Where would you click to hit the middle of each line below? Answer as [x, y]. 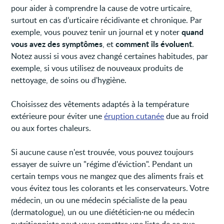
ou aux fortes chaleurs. [51, 128]
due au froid [186, 116]
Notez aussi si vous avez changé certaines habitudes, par [110, 56]
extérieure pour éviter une [58, 116]
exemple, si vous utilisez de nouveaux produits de [97, 68]
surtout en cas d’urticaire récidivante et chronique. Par [107, 20]
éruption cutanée [134, 116]
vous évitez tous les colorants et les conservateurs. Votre [110, 188]
